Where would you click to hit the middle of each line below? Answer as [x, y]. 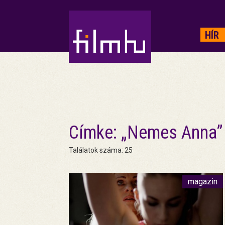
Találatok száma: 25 [101, 150]
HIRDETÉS [88, 25]
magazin [203, 182]
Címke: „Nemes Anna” [146, 133]
